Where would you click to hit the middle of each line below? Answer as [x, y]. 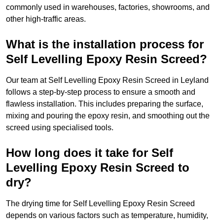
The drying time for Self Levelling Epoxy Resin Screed [100, 204]
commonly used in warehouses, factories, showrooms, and [108, 7]
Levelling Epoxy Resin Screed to [98, 168]
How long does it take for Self [90, 153]
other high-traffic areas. [46, 19]
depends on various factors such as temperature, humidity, [107, 216]
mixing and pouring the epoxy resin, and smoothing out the [108, 116]
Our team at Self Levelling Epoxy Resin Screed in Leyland [107, 80]
